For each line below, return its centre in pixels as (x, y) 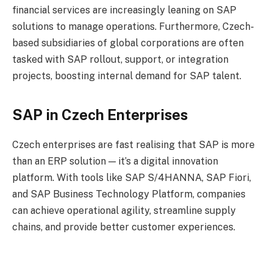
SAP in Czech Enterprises (100, 114)
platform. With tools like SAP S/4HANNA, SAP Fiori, (132, 177)
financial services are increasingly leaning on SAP (124, 10)
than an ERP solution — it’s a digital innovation (115, 161)
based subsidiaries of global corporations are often (128, 43)
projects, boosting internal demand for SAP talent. (127, 76)
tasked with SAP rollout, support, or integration (120, 60)
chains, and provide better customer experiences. (124, 227)
